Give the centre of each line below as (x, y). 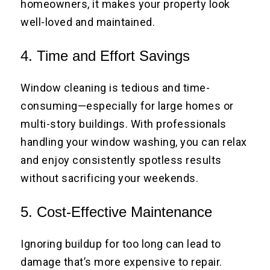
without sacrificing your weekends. (110, 178)
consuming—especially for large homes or (127, 106)
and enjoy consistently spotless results (121, 160)
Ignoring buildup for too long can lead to (121, 244)
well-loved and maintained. (88, 22)
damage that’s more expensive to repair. (121, 262)
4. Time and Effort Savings (105, 56)
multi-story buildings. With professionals (124, 124)
